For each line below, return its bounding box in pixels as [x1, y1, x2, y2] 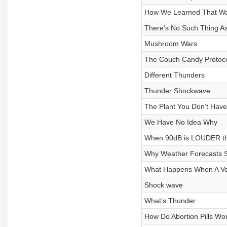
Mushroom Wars [144, 40, 197, 48]
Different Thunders [144, 71, 205, 79]
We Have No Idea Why [144, 118, 217, 126]
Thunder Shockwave [144, 87, 210, 95]
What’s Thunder [144, 197, 196, 205]
